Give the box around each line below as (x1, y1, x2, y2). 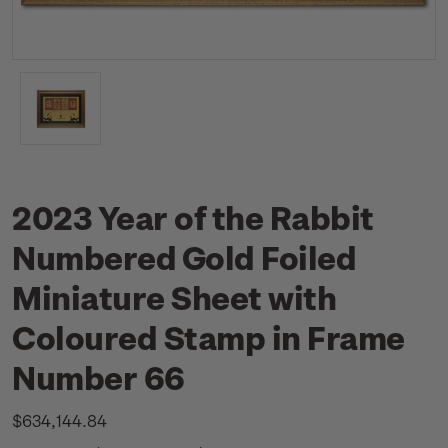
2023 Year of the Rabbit (12, 198, 374, 236)
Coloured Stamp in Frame (12, 318, 405, 356)
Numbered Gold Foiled (12, 238, 357, 276)
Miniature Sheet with (12, 278, 337, 316)
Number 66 (12, 358, 185, 396)
